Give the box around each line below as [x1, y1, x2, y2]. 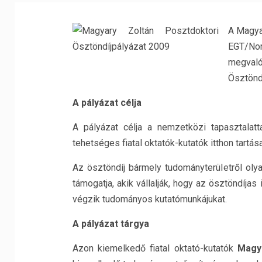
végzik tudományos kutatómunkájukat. [72, 194, 227, 205]
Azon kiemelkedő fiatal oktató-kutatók [72, 243, 238, 254]
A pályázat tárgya [72, 218, 149, 229]
